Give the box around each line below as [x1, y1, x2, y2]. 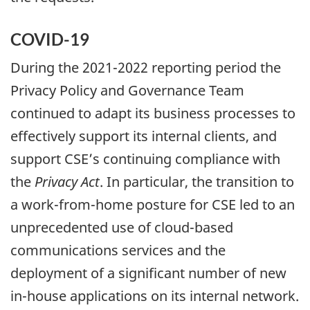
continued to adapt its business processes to [10, 104, 295, 123]
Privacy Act [35, 172, 100, 192]
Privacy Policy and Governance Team [10, 81, 244, 100]
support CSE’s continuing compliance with [10, 149, 280, 169]
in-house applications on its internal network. [10, 286, 299, 306]
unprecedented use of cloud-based [10, 218, 233, 237]
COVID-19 [10, 28, 89, 49]
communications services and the [10, 241, 226, 260]
